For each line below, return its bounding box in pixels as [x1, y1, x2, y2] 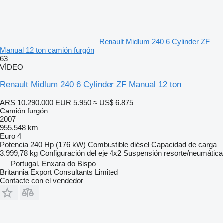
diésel [130, 140, 149, 149]
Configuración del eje [40, 148, 108, 157]
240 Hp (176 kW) [30, 140, 86, 149]
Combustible [88, 140, 128, 149]
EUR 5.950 [55, 98, 91, 107]
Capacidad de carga [151, 140, 217, 149]
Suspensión [123, 148, 162, 157]
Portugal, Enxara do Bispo [11, 159, 96, 168]
